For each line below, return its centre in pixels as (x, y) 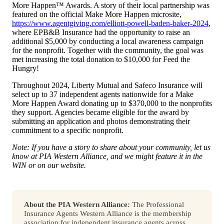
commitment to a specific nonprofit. (68, 130)
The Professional (157, 204)
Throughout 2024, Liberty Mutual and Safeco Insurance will (107, 85)
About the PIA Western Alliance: (77, 204)
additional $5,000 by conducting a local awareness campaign (108, 41)
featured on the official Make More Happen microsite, (97, 14)
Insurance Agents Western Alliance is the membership (108, 213)
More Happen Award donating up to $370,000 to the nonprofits (112, 103)
